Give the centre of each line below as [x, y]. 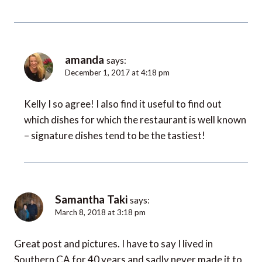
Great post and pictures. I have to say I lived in [113, 244]
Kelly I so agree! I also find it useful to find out [123, 104]
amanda [85, 60]
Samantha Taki [91, 199]
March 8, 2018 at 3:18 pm [100, 213]
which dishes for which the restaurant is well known [135, 120]
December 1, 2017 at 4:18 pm [117, 73]
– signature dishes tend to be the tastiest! [115, 136]
